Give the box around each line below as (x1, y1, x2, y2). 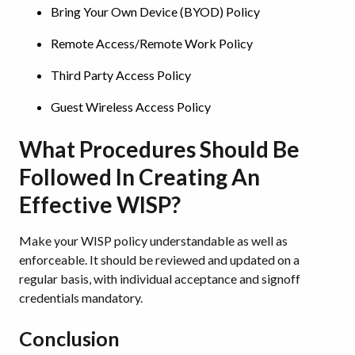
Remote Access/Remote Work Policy (51, 35, 253, 51)
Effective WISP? (19, 190, 181, 218)
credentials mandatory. (19, 289, 143, 305)
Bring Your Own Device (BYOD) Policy (51, 3, 260, 19)
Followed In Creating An (19, 162, 260, 190)
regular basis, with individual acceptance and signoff (19, 270, 300, 286)
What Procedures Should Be (19, 135, 300, 162)
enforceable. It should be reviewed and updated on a (19, 251, 300, 267)
